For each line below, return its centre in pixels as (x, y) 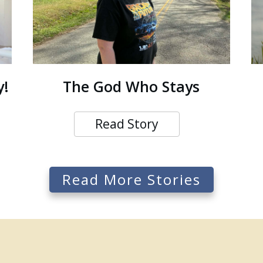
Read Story (127, 124)
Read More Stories (131, 180)
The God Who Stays (131, 87)
